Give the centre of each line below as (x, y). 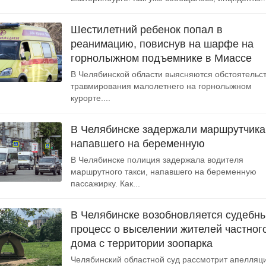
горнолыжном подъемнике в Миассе (161, 58)
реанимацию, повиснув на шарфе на (162, 44)
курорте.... (91, 98)
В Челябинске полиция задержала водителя (157, 160)
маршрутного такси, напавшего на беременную (164, 172)
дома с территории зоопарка (142, 243)
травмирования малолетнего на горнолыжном (161, 86)
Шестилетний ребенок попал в (147, 30)
